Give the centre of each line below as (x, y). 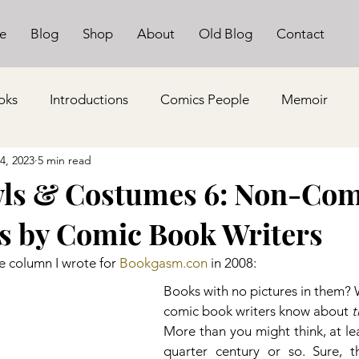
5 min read (65, 160)
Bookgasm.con (163, 263)
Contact (301, 34)
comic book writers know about (258, 311)
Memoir (305, 99)
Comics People (205, 99)
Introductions (89, 99)
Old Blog (226, 34)
